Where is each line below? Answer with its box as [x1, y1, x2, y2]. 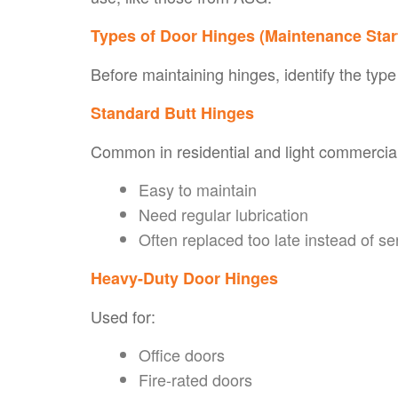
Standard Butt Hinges [91, 100, 254, 124]
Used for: [91, 304, 155, 328]
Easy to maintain [139, 177, 257, 201]
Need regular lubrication [139, 202, 308, 226]
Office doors [139, 342, 225, 366]
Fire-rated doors [139, 367, 252, 391]
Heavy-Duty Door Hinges [91, 266, 278, 290]
